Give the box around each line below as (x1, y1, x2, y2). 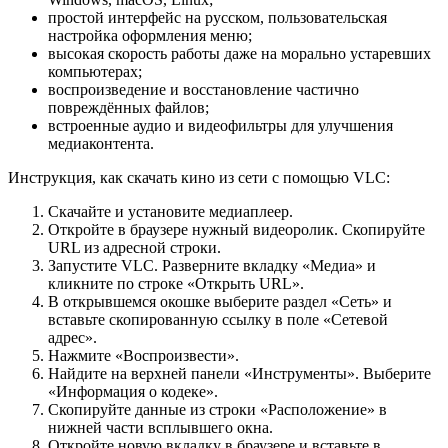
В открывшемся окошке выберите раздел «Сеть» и (48, 293, 392, 311)
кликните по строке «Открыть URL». (48, 275, 304, 293)
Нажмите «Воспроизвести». (48, 347, 239, 365)
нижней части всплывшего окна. (48, 419, 273, 437)
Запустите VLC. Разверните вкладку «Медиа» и (48, 257, 376, 275)
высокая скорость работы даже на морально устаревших (48, 45, 431, 63)
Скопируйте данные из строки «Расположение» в (48, 401, 387, 419)
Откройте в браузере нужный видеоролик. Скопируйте (48, 221, 425, 239)
